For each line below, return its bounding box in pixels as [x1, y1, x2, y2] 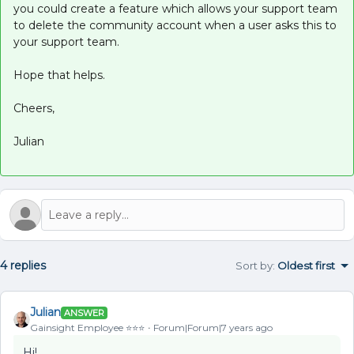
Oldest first [277, 259, 335, 272]
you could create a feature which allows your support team [13, 2, 337, 16]
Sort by [235, 259, 273, 272]
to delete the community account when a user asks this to [13, 18, 337, 32]
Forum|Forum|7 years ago [153, 322, 273, 333]
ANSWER [64, 307, 104, 318]
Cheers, [13, 101, 55, 115]
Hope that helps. [13, 68, 105, 82]
